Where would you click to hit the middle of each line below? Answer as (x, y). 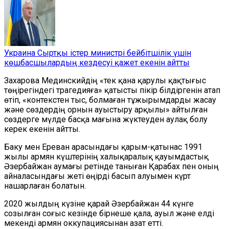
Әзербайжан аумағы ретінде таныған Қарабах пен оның (111, 166)
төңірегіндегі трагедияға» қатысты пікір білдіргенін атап (112, 90)
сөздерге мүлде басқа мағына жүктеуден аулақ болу (106, 119)
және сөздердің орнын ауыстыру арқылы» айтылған (106, 110)
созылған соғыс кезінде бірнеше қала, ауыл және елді (109, 213)
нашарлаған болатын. (45, 186)
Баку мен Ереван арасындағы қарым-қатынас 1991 (103, 147)
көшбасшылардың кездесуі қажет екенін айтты (97, 63)
